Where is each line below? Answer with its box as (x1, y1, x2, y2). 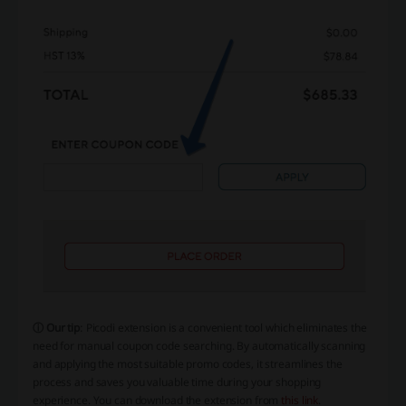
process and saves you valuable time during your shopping (33, 373, 322, 390)
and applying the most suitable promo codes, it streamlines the (33, 355, 343, 372)
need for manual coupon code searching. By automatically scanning (33, 337, 366, 353)
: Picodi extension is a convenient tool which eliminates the (79, 319, 367, 335)
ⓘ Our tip (33, 319, 80, 335)
